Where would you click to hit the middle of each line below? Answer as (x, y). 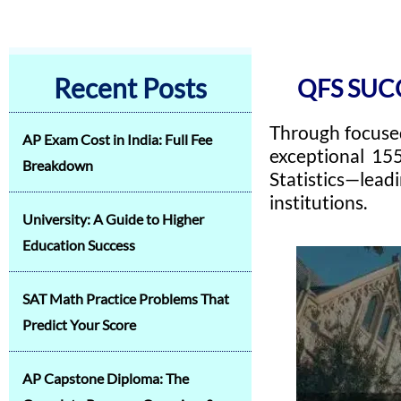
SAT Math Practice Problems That (126, 299)
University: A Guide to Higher (113, 219)
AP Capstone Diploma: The (106, 378)
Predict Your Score (79, 324)
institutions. (318, 202)
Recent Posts (130, 88)
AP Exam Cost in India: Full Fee (117, 139)
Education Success (79, 245)
